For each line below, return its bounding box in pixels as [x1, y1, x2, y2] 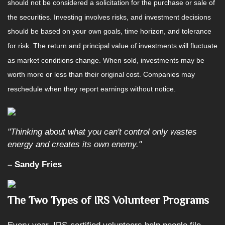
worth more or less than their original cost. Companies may [8, 70, 195, 79]
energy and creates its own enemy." [8, 140, 142, 149]
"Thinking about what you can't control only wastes [8, 127, 197, 137]
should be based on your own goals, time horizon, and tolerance [8, 27, 211, 36]
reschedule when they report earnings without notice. [8, 85, 176, 93]
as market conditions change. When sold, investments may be [8, 56, 204, 64]
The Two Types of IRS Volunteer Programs [8, 194, 209, 206]
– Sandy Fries [8, 160, 62, 169]
